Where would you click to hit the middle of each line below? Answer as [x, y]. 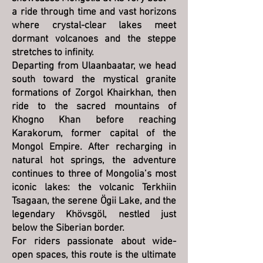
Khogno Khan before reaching [94, 120]
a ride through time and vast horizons [94, 12]
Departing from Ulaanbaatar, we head [94, 66]
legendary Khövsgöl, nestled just [94, 215]
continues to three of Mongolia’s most [94, 174]
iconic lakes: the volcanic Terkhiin [94, 188]
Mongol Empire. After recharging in [94, 147]
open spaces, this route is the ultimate [94, 255]
